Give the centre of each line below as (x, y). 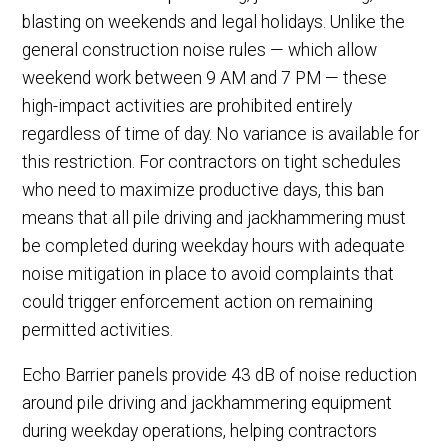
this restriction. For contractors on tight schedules (212, 161)
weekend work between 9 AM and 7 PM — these (205, 77)
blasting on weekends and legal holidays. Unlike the (214, 21)
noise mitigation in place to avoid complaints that (208, 273)
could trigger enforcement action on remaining (198, 301)
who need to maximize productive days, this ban (203, 189)
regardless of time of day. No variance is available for (221, 133)
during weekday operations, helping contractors (200, 431)
